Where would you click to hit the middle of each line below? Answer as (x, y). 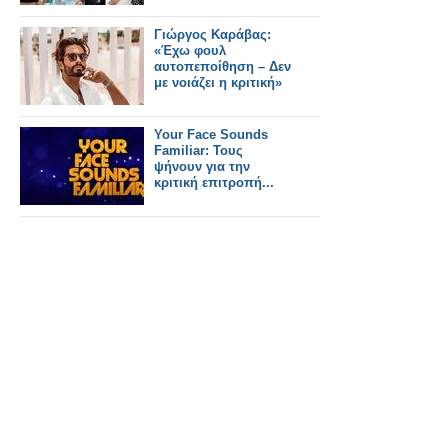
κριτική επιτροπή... (214, 182)
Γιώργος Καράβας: (212, 34)
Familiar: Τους (198, 150)
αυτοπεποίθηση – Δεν (222, 66)
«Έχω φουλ (190, 50)
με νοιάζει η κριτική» (218, 82)
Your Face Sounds (211, 134)
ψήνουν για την (202, 166)
